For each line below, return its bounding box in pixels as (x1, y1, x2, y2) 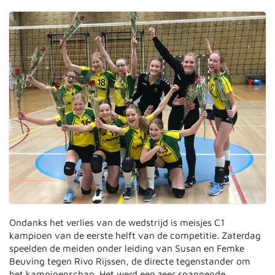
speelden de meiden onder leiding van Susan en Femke (9, 242, 245, 254)
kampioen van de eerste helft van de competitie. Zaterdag (9, 230, 261, 241)
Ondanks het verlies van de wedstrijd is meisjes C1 (9, 217, 225, 228)
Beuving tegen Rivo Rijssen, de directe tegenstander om (9, 255, 251, 267)
